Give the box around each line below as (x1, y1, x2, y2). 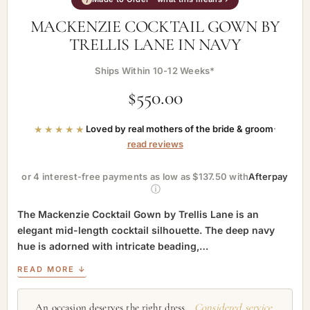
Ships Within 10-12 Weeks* (95, 65, 215, 76)
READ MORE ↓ (17, 264, 86, 274)
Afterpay (248, 171, 289, 182)
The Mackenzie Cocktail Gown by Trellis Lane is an (17, 208, 259, 220)
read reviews (127, 138, 183, 149)
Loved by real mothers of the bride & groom (86, 123, 273, 134)
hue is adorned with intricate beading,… (17, 240, 208, 252)
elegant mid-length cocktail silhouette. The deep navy (17, 224, 275, 236)
